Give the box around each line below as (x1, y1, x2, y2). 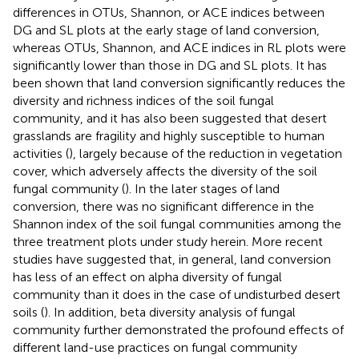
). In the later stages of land (125, 180, 280, 196)
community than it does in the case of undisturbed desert (13, 286, 341, 302)
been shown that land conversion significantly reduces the (13, 75, 345, 91)
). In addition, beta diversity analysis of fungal (44, 304, 296, 320)
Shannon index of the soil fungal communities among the (13, 216, 341, 232)
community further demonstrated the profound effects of (13, 321, 344, 337)
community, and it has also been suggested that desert (13, 110, 327, 126)
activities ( (13, 145, 69, 161)
